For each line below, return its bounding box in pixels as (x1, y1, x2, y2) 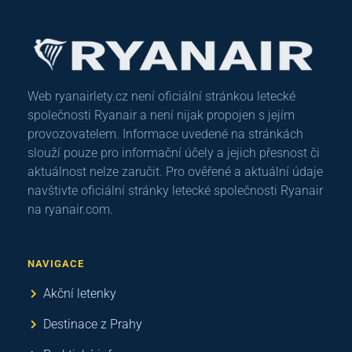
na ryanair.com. (27, 202, 113, 218)
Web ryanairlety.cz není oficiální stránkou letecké (27, 89, 295, 104)
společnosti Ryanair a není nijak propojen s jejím (27, 108, 295, 123)
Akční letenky (43, 286, 116, 302)
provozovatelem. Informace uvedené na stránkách (27, 126, 303, 142)
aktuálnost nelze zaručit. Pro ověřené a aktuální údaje (27, 164, 323, 180)
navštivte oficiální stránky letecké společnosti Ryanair (27, 183, 323, 199)
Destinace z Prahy (43, 317, 142, 332)
